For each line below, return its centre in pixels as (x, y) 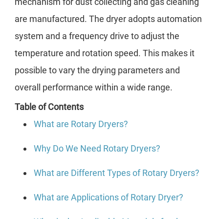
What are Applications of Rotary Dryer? (109, 197)
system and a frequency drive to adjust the (97, 36)
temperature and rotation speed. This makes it (105, 53)
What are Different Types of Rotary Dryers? (117, 173)
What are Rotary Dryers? (81, 124)
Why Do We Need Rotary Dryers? (97, 149)
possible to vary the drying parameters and (97, 70)
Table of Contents (49, 107)
